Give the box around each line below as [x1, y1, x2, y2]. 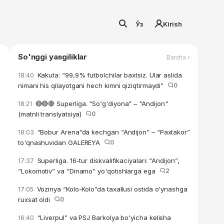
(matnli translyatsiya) [18, 110, 86, 118]
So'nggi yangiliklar [18, 52, 87, 61]
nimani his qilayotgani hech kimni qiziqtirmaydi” [18, 81, 168, 89]
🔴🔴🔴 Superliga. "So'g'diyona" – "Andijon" [33, 99, 168, 107]
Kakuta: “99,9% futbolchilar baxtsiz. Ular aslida [35, 71, 182, 79]
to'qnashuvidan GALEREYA [18, 138, 104, 146]
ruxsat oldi [18, 195, 54, 203]
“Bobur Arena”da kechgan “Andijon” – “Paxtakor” [35, 128, 190, 136]
